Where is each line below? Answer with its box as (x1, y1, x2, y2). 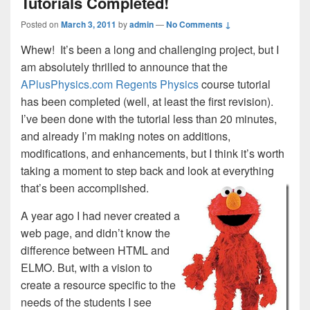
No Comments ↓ (166, 18, 231, 30)
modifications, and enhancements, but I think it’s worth (21, 145, 284, 161)
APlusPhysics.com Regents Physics (21, 76, 199, 92)
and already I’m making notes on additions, (21, 128, 230, 144)
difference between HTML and (21, 242, 170, 258)
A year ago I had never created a (21, 208, 180, 224)
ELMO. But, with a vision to (21, 259, 152, 275)
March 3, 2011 (61, 18, 116, 30)
